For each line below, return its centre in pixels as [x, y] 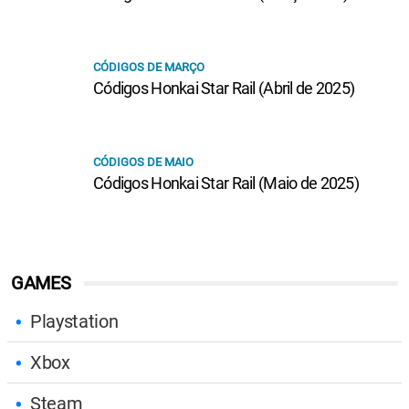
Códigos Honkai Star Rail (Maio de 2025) [226, 183]
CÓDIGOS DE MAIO [143, 162]
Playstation [74, 321]
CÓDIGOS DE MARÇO [149, 67]
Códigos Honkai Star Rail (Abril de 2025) [224, 88]
